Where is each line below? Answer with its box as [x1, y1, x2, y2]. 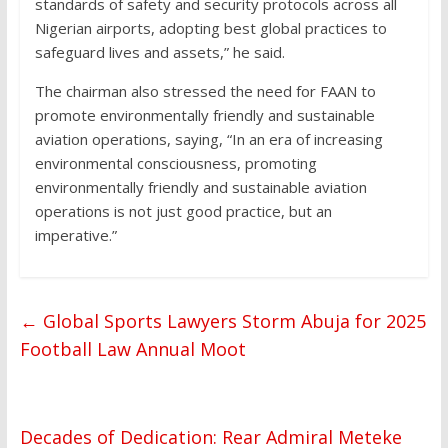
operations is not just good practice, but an [34, 201, 332, 222]
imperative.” [34, 225, 117, 246]
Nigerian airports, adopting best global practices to [34, 18, 387, 39]
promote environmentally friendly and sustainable [34, 105, 375, 126]
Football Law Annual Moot [19, 337, 246, 362]
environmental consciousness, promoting [34, 153, 317, 174]
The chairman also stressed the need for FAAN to [34, 81, 376, 102]
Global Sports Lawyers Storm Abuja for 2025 [37, 309, 426, 334]
